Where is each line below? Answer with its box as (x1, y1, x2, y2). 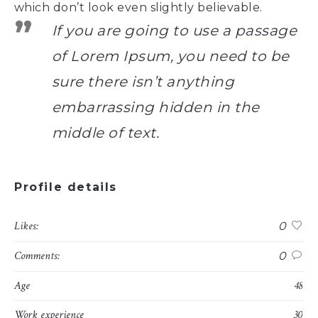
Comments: (14, 248, 60, 263)
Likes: (14, 218, 38, 234)
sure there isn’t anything (51, 72, 235, 90)
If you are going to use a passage (51, 21, 297, 39)
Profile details (14, 180, 117, 194)
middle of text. (51, 124, 160, 141)
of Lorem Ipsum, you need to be (51, 47, 290, 65)
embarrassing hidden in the (51, 98, 260, 116)
